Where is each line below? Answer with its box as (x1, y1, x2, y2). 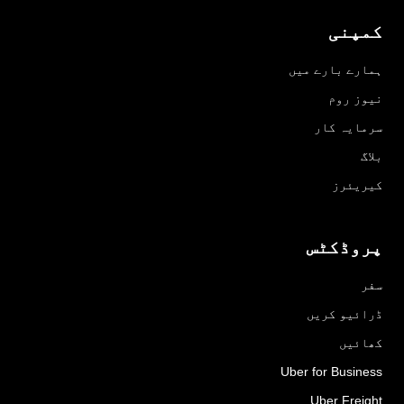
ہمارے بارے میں (289, 62, 382, 78)
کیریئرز (332, 178, 382, 193)
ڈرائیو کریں (307, 306, 382, 321)
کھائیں (339, 335, 382, 350)
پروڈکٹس (307, 235, 382, 258)
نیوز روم (328, 91, 382, 106)
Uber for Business (280, 363, 382, 379)
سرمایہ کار (314, 120, 382, 135)
